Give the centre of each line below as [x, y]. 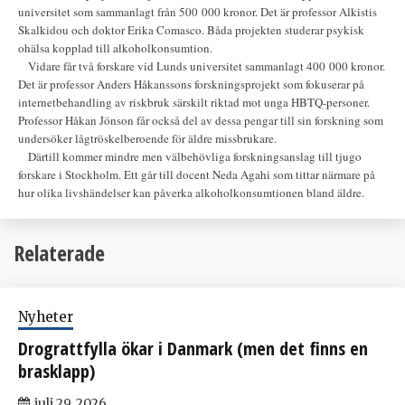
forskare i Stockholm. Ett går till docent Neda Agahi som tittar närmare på [197, 174]
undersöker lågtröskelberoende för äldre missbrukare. [147, 138]
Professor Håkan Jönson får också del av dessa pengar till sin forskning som [201, 120]
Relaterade [59, 252]
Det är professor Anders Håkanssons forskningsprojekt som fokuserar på [191, 84]
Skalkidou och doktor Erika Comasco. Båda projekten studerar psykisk [191, 30]
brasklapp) [57, 371]
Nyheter [46, 316]
